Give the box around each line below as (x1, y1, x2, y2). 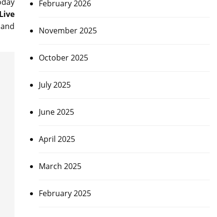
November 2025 (38, 25, 97, 36)
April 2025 (38, 134, 75, 144)
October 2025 (38, 52, 88, 63)
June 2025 (38, 107, 74, 117)
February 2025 (38, 188, 91, 199)
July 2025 (38, 79, 71, 90)
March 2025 (38, 161, 81, 171)
